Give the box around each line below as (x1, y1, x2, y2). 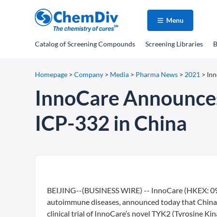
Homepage (35, 70, 67, 78)
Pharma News (136, 70, 178, 78)
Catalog (35, 40, 58, 48)
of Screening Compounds (58, 40, 135, 48)
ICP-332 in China (35, 111, 187, 135)
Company (74, 70, 103, 78)
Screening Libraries (145, 40, 203, 48)
